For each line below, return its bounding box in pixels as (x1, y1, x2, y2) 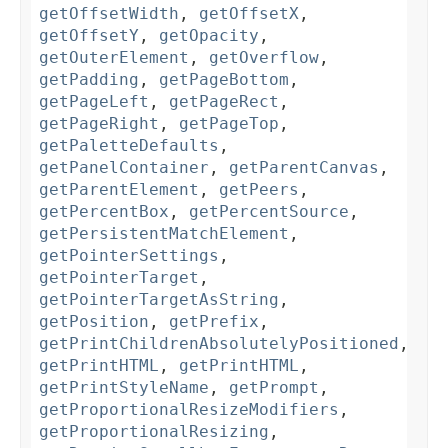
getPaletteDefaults (39, 136, 219, 156)
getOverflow (209, 48, 319, 68)
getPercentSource (189, 202, 349, 222)
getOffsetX (199, 4, 299, 24)
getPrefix (169, 312, 259, 332)
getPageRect (169, 92, 279, 112)
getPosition (39, 312, 149, 332)
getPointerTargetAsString (39, 290, 279, 310)
